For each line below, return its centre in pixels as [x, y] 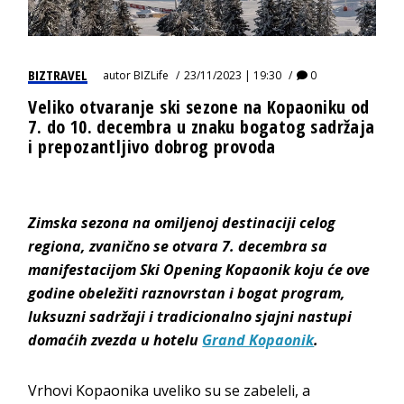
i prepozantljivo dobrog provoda [152, 146]
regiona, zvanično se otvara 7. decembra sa [178, 246]
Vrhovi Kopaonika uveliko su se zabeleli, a [170, 390]
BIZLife [151, 75]
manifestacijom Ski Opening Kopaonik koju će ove [199, 269]
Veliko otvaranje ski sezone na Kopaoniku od [199, 106]
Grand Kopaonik [258, 340]
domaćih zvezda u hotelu [115, 340]
